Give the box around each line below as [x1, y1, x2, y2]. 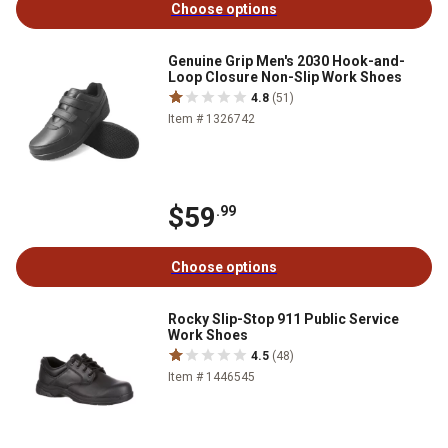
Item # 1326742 [168, 111, 255, 126]
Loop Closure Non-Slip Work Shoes [168, 68, 402, 85]
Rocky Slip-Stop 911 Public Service [168, 310, 399, 327]
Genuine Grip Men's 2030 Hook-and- [168, 52, 405, 69]
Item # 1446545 [168, 369, 255, 384]
